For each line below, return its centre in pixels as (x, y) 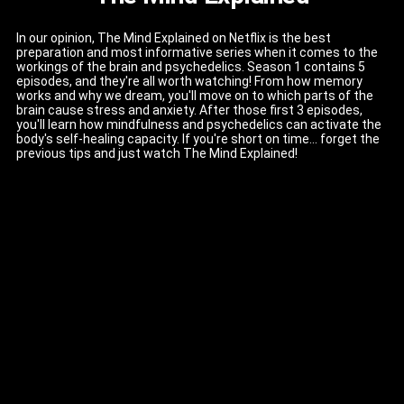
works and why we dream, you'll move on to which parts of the (195, 96)
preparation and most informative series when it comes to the (197, 53)
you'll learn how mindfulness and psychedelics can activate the (199, 125)
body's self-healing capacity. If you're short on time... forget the (198, 139)
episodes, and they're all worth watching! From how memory (189, 82)
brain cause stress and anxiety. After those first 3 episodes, (189, 110)
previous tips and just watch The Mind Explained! (157, 154)
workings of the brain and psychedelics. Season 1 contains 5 (191, 67)
